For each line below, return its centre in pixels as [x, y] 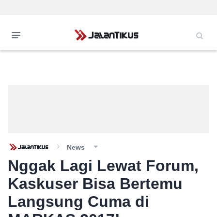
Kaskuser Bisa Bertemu [95, 184]
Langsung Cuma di [78, 201]
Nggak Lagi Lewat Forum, [103, 166]
